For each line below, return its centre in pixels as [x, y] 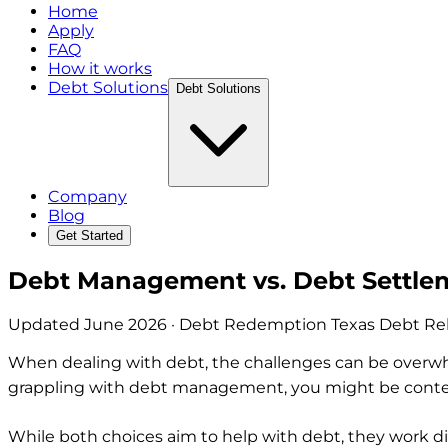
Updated [46, 324]
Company [87, 196]
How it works [100, 68]
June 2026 [125, 324]
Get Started [89, 235]
